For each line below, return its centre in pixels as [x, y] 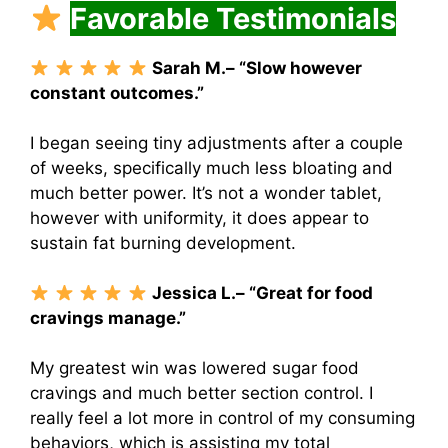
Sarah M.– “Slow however [256, 67]
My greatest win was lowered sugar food [194, 368]
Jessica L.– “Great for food [262, 293]
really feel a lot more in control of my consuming [222, 418]
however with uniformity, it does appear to [199, 217]
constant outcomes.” [117, 92]
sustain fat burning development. [163, 242]
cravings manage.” [108, 318]
